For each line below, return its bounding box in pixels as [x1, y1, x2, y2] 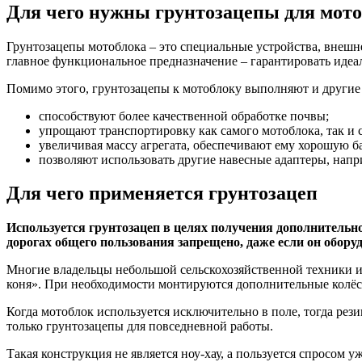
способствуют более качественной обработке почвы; [39, 108, 329, 123]
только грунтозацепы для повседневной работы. [6, 319, 273, 334]
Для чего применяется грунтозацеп [6, 183, 318, 204]
